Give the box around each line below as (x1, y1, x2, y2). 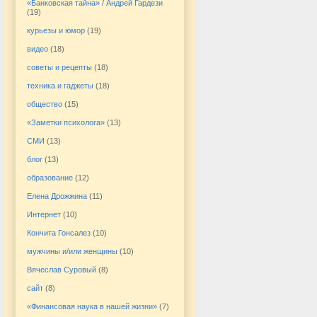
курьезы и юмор (27, 25, 85, 35)
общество (27, 99, 62, 108)
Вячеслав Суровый (27, 265, 96, 274)
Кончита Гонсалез (27, 228, 91, 237)
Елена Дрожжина (27, 191, 87, 200)
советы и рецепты (27, 62, 92, 71)
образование (27, 173, 73, 182)
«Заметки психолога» (27, 117, 105, 127)
